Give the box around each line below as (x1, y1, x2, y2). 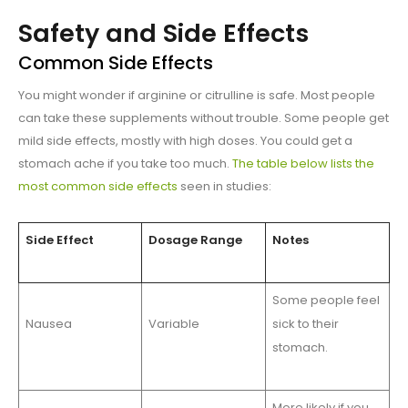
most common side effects (18, 178, 178, 196)
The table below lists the (232, 155, 374, 173)
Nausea (25, 315, 72, 333)
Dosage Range (148, 231, 242, 250)
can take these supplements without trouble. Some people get (18, 109, 389, 127)
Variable (148, 315, 199, 333)
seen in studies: (178, 178, 271, 196)
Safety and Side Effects (18, 16, 309, 51)
